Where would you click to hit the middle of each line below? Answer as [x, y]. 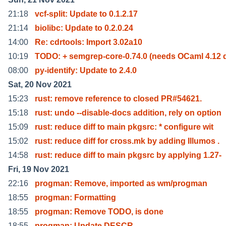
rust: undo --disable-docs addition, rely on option [128, 112]
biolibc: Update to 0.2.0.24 [84, 28]
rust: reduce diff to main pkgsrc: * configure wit [124, 127]
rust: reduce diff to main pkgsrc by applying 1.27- [128, 155]
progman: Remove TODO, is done [99, 211]
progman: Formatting [75, 197]
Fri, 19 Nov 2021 [39, 169]
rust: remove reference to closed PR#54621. [118, 98]
